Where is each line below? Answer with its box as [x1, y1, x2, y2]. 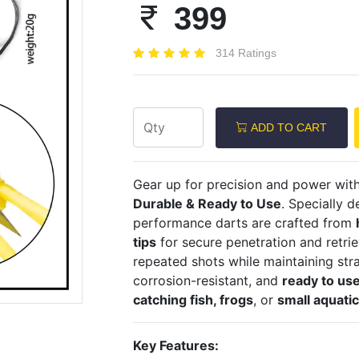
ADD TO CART [248, 120, 328, 134]
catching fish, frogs [132, 291, 253, 308]
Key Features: [132, 337, 219, 353]
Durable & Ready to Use [132, 195, 281, 212]
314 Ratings [215, 46, 276, 59]
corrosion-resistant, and [132, 272, 282, 288]
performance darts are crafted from [132, 214, 356, 231]
